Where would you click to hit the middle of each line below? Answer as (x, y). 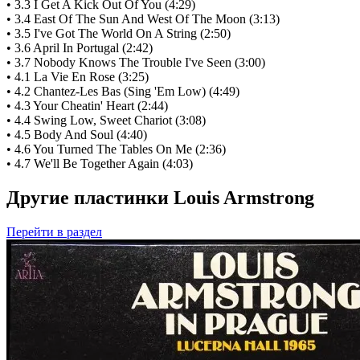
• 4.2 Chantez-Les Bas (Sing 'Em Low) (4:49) (123, 92)
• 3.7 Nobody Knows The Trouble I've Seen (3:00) (136, 63)
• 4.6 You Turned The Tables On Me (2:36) (116, 149)
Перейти (30, 232)
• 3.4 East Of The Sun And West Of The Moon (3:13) (143, 19)
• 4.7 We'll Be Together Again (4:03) (100, 164)
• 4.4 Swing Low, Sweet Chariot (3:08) (106, 121)
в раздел (78, 232)
